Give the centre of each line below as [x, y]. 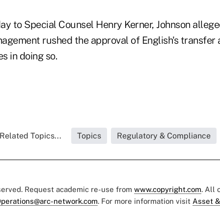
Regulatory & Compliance [164, 136]
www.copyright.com [168, 189]
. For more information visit [145, 201]
